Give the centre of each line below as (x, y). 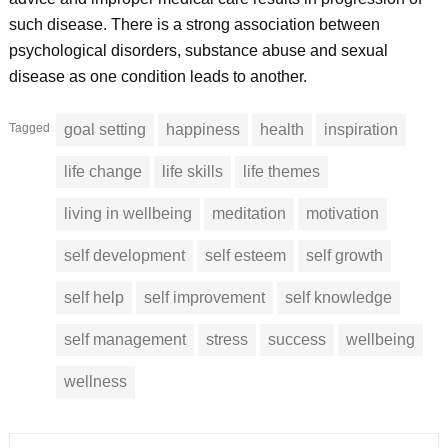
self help (93, 297)
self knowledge (338, 297)
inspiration (360, 129)
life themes (281, 171)
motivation (342, 213)
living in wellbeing (127, 213)
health (281, 129)
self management (124, 339)
